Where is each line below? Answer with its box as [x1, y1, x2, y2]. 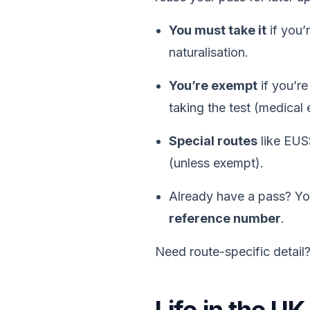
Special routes [169, 134, 257, 148]
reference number [169, 211, 281, 226]
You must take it [169, 23, 266, 37]
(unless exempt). [169, 156, 264, 170]
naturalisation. [169, 45, 248, 60]
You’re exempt [169, 78, 257, 93]
